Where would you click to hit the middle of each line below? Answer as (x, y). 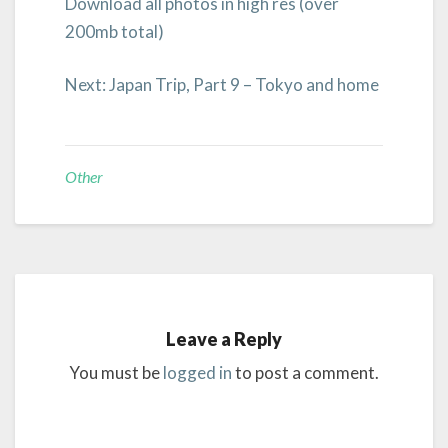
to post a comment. (305, 372)
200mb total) (114, 31)
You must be (116, 372)
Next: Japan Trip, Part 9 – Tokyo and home (222, 84)
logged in (197, 372)
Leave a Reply (224, 338)
